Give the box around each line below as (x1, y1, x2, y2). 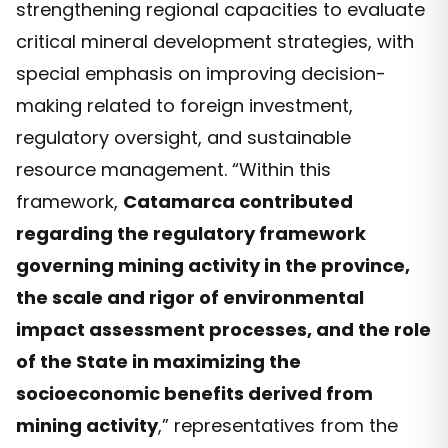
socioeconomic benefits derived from (16, 381, 373, 407)
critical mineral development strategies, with (16, 29, 414, 55)
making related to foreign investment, (16, 93, 353, 119)
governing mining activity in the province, (16, 253, 410, 279)
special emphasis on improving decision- (16, 61, 386, 87)
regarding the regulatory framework (16, 221, 366, 247)
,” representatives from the (158, 413, 398, 439)
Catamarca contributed (123, 189, 353, 215)
